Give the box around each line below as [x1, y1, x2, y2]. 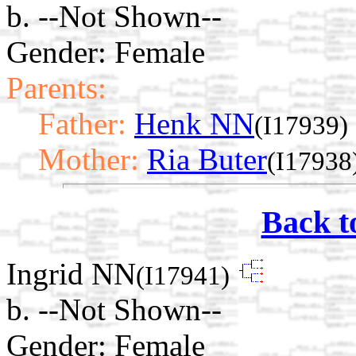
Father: [38, 106, 126, 141]
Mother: [38, 142, 139, 177]
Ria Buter [147, 142, 267, 177]
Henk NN [134, 106, 254, 141]
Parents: [6, 71, 106, 106]
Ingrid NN [6, 256, 136, 291]
